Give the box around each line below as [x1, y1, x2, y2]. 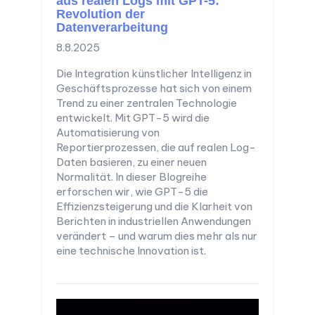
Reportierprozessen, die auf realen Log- [56, 141, 256, 155]
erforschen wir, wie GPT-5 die [56, 185, 208, 199]
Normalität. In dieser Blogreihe [56, 170, 207, 184]
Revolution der [56, 7, 145, 22]
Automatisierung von [56, 126, 160, 140]
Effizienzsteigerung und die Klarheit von [56, 200, 252, 214]
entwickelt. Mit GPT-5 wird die [56, 111, 210, 125]
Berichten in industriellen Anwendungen [56, 214, 251, 229]
